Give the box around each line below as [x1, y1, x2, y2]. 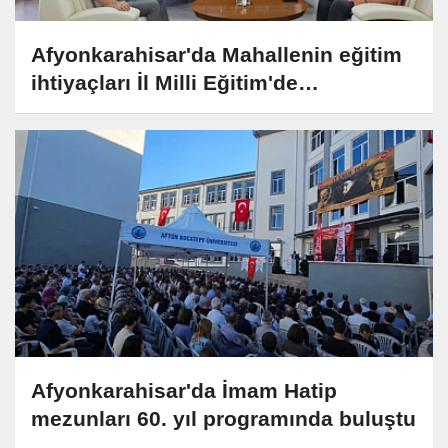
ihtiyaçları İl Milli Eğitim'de [31, 71, 298, 95]
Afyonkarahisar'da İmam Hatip [31, 378, 337, 402]
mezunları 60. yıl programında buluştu [31, 406, 416, 430]
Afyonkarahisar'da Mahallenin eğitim [31, 43, 402, 67]
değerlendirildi [31, 99, 178, 123]
